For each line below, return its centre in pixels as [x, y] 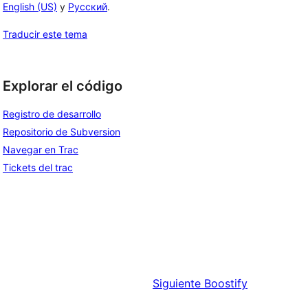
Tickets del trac [38, 168]
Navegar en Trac [41, 150]
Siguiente [177, 284]
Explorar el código [63, 86]
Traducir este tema [45, 34]
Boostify [226, 284]
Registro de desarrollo [52, 114]
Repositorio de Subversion [62, 132]
